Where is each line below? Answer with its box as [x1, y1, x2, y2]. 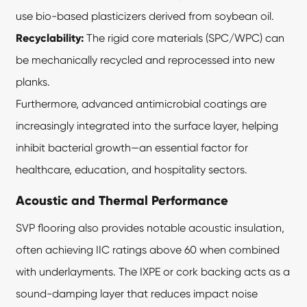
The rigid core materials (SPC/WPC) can [84, 31, 285, 45]
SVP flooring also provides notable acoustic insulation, [16, 221, 285, 234]
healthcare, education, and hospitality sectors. [16, 162, 248, 176]
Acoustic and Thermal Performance [16, 192, 229, 208]
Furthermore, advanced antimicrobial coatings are [16, 97, 267, 110]
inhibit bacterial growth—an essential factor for [16, 140, 249, 154]
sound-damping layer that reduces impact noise [16, 286, 258, 300]
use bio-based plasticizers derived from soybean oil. [16, 9, 275, 23]
